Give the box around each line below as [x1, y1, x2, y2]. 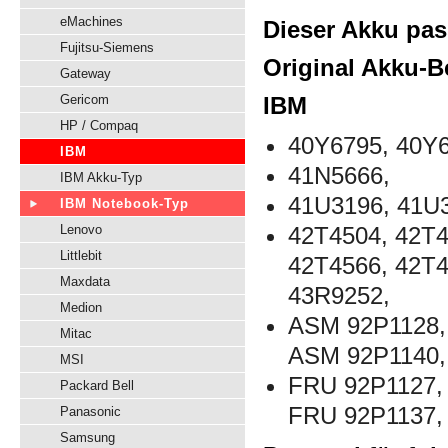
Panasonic [60, 404, 121, 419]
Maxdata [60, 274, 110, 289]
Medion [60, 300, 102, 315]
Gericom [60, 92, 109, 107]
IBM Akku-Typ [60, 170, 142, 185]
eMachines [60, 14, 123, 29]
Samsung [60, 430, 115, 445]
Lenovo [60, 222, 102, 237]
